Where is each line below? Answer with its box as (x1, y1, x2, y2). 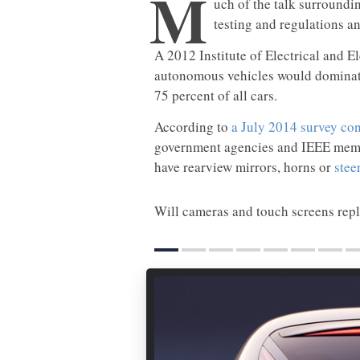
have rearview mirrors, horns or (154, 157, 334, 176)
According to (154, 117, 231, 136)
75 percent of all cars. (154, 86, 277, 104)
